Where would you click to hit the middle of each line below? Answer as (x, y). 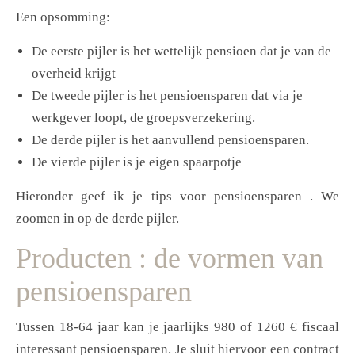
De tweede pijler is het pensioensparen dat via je (167, 96)
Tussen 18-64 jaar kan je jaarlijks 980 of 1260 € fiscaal (177, 327)
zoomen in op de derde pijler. (97, 219)
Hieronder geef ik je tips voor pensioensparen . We (177, 197)
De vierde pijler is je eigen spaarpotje (137, 162)
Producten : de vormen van (170, 259)
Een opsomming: (63, 17)
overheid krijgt (74, 74)
